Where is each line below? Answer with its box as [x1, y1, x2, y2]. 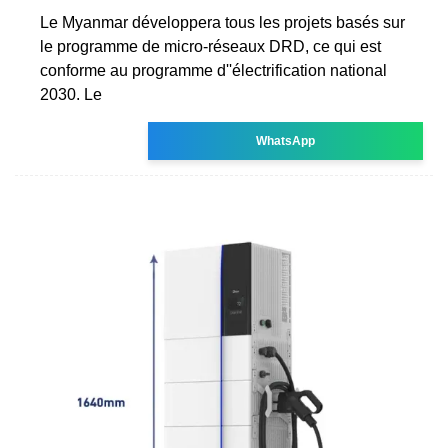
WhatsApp [256, 133, 316, 148]
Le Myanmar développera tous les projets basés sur [40, 13, 405, 31]
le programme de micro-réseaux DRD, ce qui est [40, 37, 381, 55]
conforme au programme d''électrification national [40, 61, 387, 79]
